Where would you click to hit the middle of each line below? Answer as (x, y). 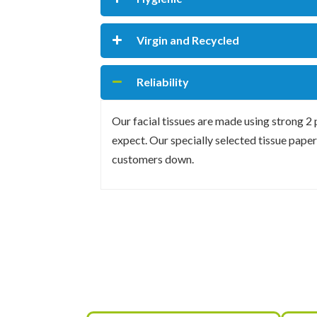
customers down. (153, 158)
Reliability (163, 82)
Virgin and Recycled (188, 40)
